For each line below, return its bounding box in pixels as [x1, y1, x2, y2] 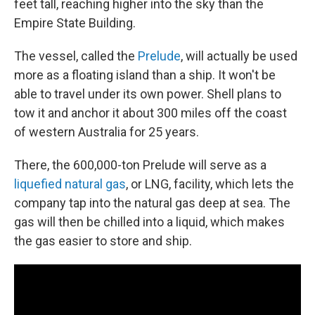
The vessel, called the [14, 48, 138, 63]
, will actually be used [181, 48, 297, 63]
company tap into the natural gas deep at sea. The [14, 195, 290, 210]
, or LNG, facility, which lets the [126, 176, 294, 191]
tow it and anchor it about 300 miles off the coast [14, 105, 287, 120]
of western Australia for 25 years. [14, 124, 199, 139]
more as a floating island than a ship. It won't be [14, 67, 276, 82]
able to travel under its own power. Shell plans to [14, 86, 281, 101]
